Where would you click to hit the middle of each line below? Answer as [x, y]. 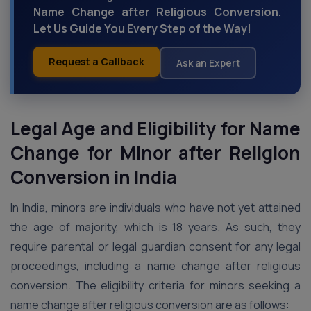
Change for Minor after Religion [155, 153]
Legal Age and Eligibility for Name [155, 128]
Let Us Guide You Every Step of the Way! [142, 28]
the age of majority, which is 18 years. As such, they [155, 227]
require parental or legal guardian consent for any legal [155, 246]
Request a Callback [96, 61]
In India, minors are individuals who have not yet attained [155, 208]
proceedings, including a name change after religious [155, 266]
